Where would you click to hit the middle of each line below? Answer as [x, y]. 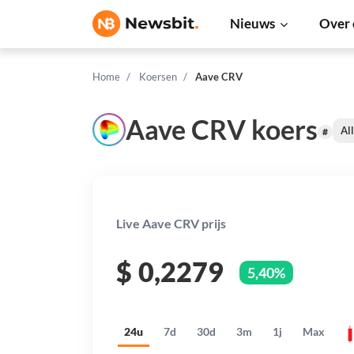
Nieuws [252, 23]
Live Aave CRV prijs [171, 223]
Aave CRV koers [222, 129]
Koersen [158, 77]
